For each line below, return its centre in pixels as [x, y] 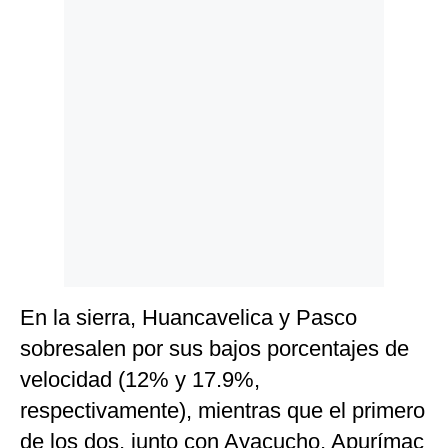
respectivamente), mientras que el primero [222, 411]
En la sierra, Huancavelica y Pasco [188, 318]
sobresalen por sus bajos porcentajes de [214, 349]
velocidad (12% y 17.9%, [140, 380]
